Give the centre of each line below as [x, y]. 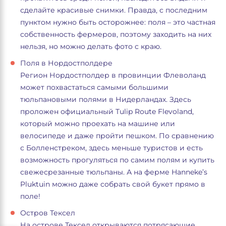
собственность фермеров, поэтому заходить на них [116, 34]
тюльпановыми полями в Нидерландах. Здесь [106, 99]
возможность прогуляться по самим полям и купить [117, 160]
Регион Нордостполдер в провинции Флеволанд [113, 75]
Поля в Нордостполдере [66, 63]
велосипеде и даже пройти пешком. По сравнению [117, 136]
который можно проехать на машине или [98, 124]
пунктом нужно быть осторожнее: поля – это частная [118, 22]
